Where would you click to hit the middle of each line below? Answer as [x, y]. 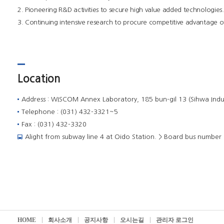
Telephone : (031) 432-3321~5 [70, 112]
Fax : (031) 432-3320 [54, 124]
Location [39, 78]
